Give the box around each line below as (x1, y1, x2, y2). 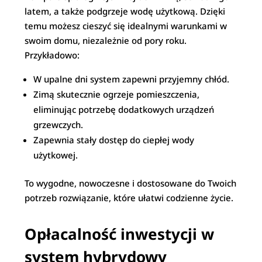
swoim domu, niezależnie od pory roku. (25, 35, 187, 46)
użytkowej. (33, 149, 78, 161)
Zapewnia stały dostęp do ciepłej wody (33, 134, 195, 146)
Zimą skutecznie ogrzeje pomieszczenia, (33, 88, 200, 100)
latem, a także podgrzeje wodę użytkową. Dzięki (25, 5, 226, 17)
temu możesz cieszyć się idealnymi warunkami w (25, 20, 227, 32)
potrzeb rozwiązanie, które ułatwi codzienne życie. (25, 192, 234, 204)
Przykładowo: (25, 49, 80, 61)
